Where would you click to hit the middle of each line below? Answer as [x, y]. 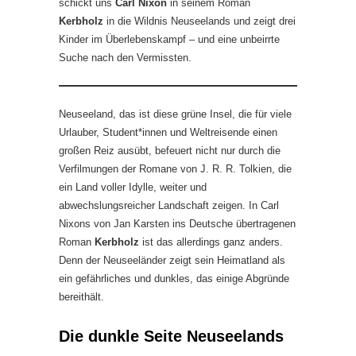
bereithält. [81, 296]
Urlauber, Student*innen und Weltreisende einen [168, 132]
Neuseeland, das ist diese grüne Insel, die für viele [175, 114]
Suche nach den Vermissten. [125, 57]
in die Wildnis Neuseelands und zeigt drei [201, 21]
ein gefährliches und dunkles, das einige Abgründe [174, 278]
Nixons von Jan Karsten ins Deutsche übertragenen [177, 223]
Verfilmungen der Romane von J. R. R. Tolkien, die [175, 168]
